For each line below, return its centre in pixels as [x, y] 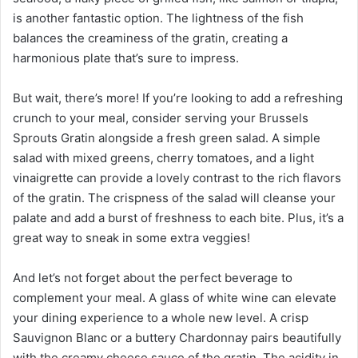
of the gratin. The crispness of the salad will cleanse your [174, 198]
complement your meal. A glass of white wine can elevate [175, 298]
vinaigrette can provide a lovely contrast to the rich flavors [177, 178]
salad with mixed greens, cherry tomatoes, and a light [163, 158]
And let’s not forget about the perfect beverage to [153, 278]
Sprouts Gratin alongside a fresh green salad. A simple [167, 138]
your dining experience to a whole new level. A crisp [161, 318]
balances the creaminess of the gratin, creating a [150, 38]
